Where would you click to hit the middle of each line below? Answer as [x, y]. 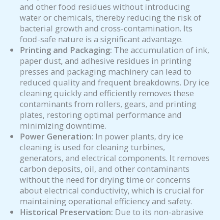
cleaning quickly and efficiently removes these [107, 93]
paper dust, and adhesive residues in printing [106, 60]
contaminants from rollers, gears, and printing [108, 104]
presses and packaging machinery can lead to [106, 71]
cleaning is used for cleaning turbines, [92, 147]
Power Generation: [56, 136]
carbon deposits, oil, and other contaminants [105, 168]
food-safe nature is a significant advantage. [101, 39]
